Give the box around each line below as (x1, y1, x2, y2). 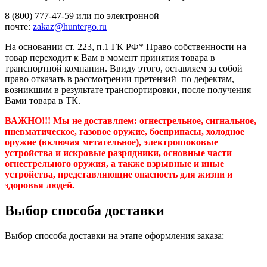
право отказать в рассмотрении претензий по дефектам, (5, 74, 234, 85)
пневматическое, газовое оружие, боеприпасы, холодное (5, 126, 244, 137)
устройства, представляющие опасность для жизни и (5, 169, 232, 180)
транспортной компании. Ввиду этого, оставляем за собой (5, 63, 243, 74)
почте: (5, 21, 33, 32)
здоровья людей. (5, 180, 77, 191)
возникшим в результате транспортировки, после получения (5, 85, 251, 95)
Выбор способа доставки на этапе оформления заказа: (5, 230, 224, 241)
